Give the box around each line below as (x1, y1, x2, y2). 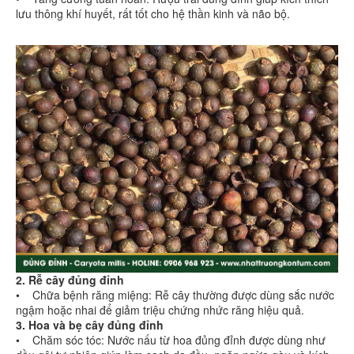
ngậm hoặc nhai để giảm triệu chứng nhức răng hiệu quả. (16, 302, 307, 318)
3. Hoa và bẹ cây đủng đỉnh (16, 317, 164, 333)
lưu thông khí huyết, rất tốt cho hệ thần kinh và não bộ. (16, 5, 293, 21)
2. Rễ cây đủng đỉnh (16, 272, 124, 288)
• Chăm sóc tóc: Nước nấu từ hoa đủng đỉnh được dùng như (16, 332, 326, 348)
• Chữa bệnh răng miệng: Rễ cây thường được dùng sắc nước (16, 287, 334, 303)
